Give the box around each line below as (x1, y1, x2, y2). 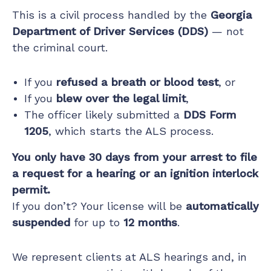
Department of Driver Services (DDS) (12, 24, 208, 38)
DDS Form (183, 108, 237, 121)
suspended (12, 215, 70, 229)
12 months (123, 215, 177, 229)
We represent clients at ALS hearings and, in (12, 250, 247, 263)
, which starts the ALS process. (48, 124, 214, 137)
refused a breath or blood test (56, 75, 218, 88)
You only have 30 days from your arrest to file (12, 150, 257, 163)
